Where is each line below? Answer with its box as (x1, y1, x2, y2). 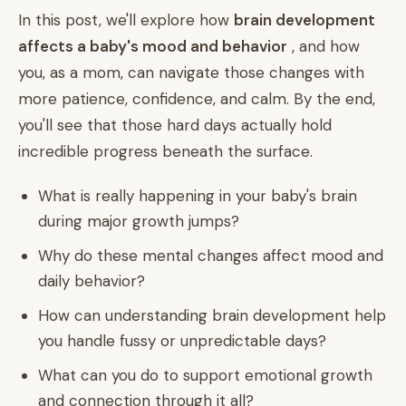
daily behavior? (38, 271, 145, 291)
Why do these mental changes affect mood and (38, 246, 383, 266)
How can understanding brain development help (38, 305, 386, 325)
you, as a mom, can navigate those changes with (18, 63, 364, 82)
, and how (287, 36, 360, 56)
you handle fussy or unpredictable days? (38, 331, 326, 351)
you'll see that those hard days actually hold (18, 115, 332, 135)
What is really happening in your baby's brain (38, 186, 357, 206)
